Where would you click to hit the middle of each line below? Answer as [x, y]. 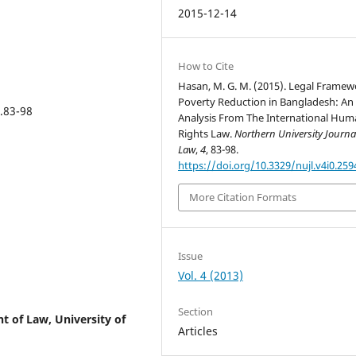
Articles [198, 331]
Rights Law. [207, 133]
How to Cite [206, 66]
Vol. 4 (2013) [211, 275]
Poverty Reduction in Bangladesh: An [266, 102]
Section [196, 311]
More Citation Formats [243, 197]
